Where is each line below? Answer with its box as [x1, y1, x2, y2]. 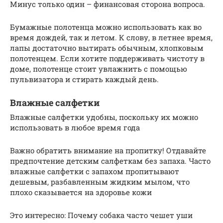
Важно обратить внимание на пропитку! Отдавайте [10, 145, 206, 155]
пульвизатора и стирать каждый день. [10, 74, 159, 84]
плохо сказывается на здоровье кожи [10, 187, 152, 197]
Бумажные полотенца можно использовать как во [10, 21, 202, 32]
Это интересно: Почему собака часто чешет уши [10, 210, 193, 220]
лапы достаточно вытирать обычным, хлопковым [10, 42, 204, 53]
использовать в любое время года [10, 122, 140, 132]
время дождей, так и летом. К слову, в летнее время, [10, 32, 213, 42]
